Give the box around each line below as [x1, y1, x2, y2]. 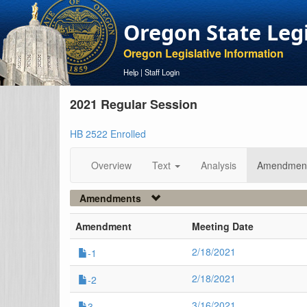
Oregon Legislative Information [123, 45, 284, 61]
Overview [91, 158, 132, 172]
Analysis [201, 158, 236, 172]
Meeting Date [192, 219, 254, 233]
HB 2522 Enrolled [70, 127, 146, 140]
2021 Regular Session [70, 95, 197, 113]
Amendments [79, 191, 141, 205]
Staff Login [145, 66, 180, 77]
